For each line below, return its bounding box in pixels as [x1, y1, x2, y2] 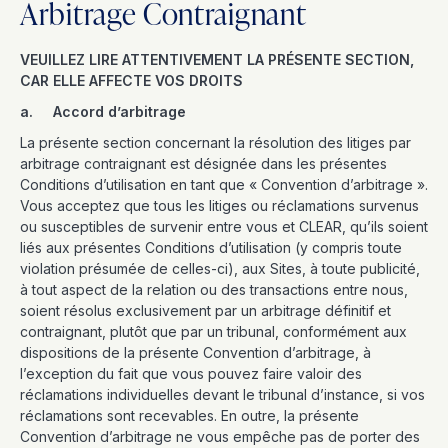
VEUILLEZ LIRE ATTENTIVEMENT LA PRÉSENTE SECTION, [20, 51, 414, 68]
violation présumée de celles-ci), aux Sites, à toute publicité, [20, 260, 420, 277]
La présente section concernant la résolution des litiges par [20, 134, 411, 151]
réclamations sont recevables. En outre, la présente [20, 407, 359, 424]
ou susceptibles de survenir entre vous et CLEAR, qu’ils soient [20, 218, 428, 235]
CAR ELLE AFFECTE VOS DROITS [20, 72, 243, 89]
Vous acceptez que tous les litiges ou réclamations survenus [20, 197, 419, 214]
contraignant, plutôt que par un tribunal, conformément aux [20, 323, 407, 340]
